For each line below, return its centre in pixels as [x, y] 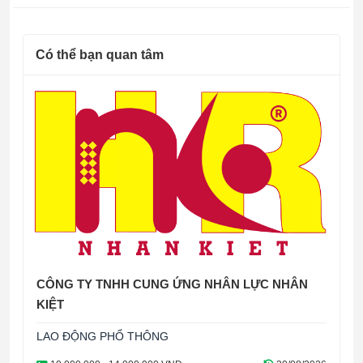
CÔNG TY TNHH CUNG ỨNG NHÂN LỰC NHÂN [172, 284]
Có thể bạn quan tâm [100, 55]
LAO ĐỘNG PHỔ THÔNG [102, 336]
